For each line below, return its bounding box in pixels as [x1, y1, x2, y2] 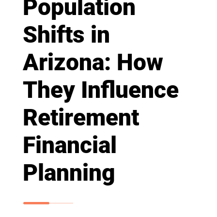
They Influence [22, 76, 179, 104]
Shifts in [22, 21, 110, 49]
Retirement [22, 104, 139, 132]
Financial [22, 131, 117, 159]
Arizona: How [22, 48, 163, 77]
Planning [22, 159, 115, 187]
